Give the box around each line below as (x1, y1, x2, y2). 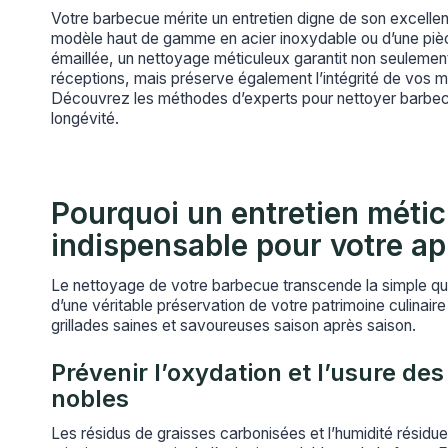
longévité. (51, 108, 119, 128)
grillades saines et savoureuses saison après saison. (51, 315, 416, 335)
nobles (51, 383, 129, 413)
